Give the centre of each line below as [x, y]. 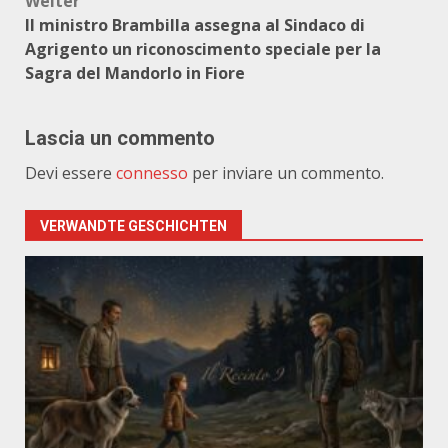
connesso [152, 173]
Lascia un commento [120, 138]
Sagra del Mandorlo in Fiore [135, 73]
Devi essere [70, 173]
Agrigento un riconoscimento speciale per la [203, 49]
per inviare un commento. [286, 173]
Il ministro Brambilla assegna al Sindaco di [195, 25]
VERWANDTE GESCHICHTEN [133, 226]
